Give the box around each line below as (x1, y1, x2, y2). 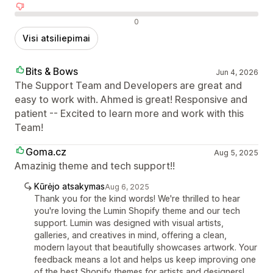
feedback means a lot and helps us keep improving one (34, 254, 256, 265)
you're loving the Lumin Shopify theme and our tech (34, 205, 240, 216)
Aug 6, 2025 (105, 182, 149, 192)
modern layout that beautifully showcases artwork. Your (34, 242, 257, 253)
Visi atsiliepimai (23, 33, 90, 44)
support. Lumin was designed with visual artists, (34, 218, 224, 229)
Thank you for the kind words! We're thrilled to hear (34, 193, 240, 204)
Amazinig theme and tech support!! (15, 160, 175, 172)
